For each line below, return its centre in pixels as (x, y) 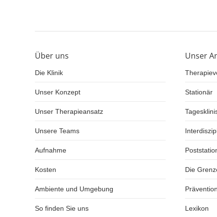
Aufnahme (51, 150)
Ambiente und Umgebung (74, 189)
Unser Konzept (58, 92)
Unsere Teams (57, 131)
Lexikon (197, 208)
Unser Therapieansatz (69, 111)
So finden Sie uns (62, 208)
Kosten (46, 170)
